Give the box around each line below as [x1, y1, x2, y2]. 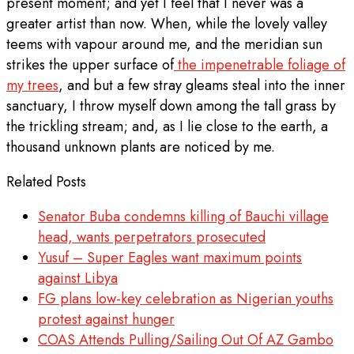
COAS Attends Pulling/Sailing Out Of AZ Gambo [38, 330, 333, 351]
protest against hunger [38, 309, 175, 330]
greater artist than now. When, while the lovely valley [6, 13, 327, 35]
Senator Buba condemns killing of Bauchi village [38, 206, 329, 228]
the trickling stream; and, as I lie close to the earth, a [6, 116, 328, 137]
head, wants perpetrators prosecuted [38, 227, 265, 248]
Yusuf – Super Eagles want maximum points [38, 247, 302, 269]
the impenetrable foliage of [174, 55, 345, 76]
